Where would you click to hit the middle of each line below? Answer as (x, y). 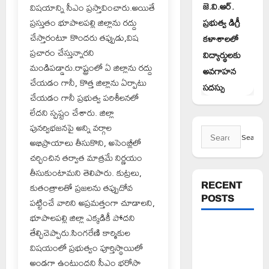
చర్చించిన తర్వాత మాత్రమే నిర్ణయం (86, 157)
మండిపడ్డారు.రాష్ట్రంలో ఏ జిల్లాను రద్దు (91, 67)
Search (213, 132)
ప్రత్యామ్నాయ (226, 259)
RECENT (221, 185)
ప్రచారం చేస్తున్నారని (62, 52)
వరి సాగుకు (222, 229)
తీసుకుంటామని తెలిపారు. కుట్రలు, (86, 172)
